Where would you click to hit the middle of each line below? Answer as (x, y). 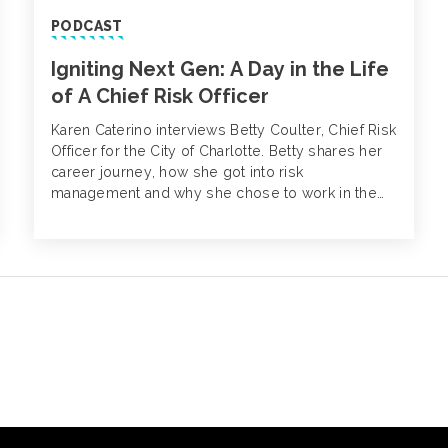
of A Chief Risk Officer (159, 96)
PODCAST (86, 26)
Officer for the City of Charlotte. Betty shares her (216, 151)
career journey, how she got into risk (177, 172)
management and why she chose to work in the (213, 193)
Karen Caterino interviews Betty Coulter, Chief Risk (223, 130)
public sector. (100, 214)
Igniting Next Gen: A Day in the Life (219, 69)
